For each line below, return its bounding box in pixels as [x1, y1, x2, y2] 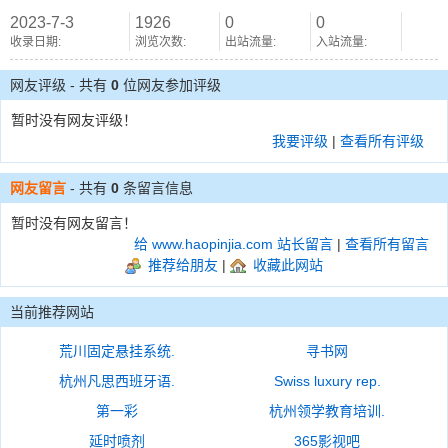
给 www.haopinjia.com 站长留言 [134, 236, 333, 252]
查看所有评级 [340, 133, 424, 149]
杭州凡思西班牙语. [58, 373, 175, 389]
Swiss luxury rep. [273, 373, 381, 389]
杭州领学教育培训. [269, 403, 385, 419]
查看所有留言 [345, 236, 429, 252]
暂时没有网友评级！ [11, 112, 137, 128]
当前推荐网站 [10, 304, 94, 320]
